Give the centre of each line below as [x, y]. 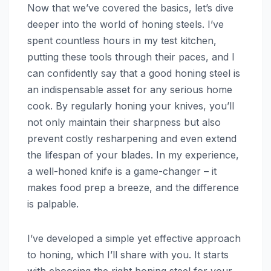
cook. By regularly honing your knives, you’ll [131, 106]
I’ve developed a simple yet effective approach [134, 238]
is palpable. [53, 204]
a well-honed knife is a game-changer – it [122, 171]
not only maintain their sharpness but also [124, 122]
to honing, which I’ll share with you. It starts [128, 254]
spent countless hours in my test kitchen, [122, 40]
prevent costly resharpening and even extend [132, 138]
